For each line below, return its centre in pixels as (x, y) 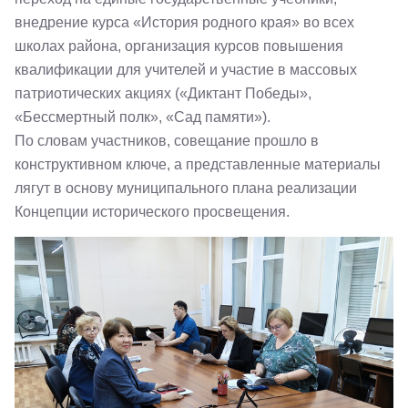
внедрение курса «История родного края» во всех (184, 22)
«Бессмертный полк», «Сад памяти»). (143, 117)
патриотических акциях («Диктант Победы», (163, 93)
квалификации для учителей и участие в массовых (186, 70)
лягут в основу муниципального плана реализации (186, 188)
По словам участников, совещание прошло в (167, 141)
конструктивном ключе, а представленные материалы (198, 164)
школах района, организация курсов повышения (179, 46)
